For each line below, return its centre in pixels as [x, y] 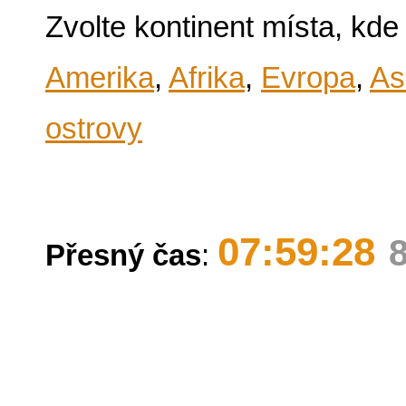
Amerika [100, 77]
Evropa [308, 77]
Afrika [207, 77]
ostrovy [94, 128]
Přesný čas [123, 255]
